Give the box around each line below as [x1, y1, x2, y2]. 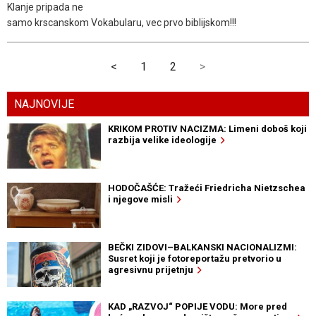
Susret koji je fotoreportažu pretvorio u [107, 253, 281, 265]
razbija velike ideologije [107, 135, 221, 146]
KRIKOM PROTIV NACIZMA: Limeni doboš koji [107, 123, 307, 135]
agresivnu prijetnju [107, 265, 197, 276]
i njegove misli [107, 194, 177, 205]
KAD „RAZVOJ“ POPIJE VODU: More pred [107, 301, 287, 312]
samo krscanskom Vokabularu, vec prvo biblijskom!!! [7, 16, 236, 28]
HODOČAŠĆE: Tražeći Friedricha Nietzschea [107, 183, 305, 194]
